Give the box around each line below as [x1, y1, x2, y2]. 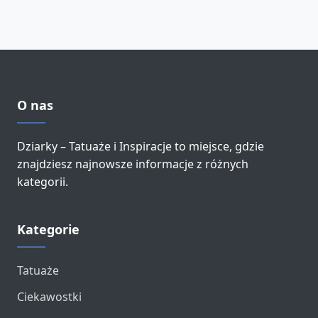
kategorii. [17, 174, 68, 190]
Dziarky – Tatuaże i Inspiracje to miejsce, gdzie [17, 138, 264, 154]
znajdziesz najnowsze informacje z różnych [17, 156, 248, 172]
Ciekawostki [17, 289, 82, 305]
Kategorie [17, 221, 79, 238]
